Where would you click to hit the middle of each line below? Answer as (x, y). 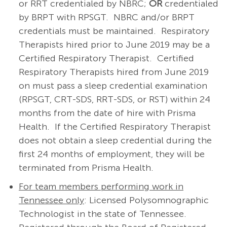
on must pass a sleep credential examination (113, 86)
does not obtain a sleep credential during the (115, 141)
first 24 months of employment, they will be (111, 154)
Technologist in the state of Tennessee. (102, 214)
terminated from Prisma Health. (87, 168)
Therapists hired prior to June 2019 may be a (114, 45)
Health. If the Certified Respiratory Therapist (115, 127)
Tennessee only (51, 200)
